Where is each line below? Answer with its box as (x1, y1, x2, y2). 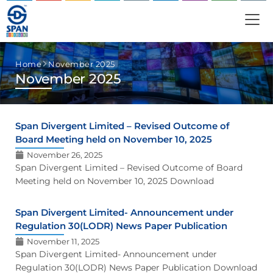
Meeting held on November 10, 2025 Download (15, 175, 214, 186)
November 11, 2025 (27, 236, 99, 246)
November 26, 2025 (27, 150, 102, 160)
